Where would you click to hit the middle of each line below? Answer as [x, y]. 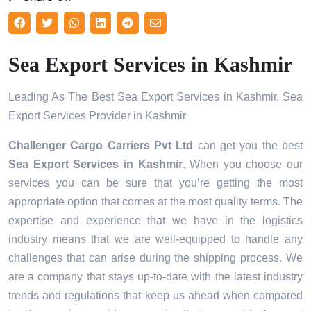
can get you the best [248, 146]
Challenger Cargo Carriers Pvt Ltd [101, 146]
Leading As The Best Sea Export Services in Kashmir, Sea [155, 97]
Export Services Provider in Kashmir [97, 116]
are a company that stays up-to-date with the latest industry [155, 277]
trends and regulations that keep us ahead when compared [155, 296]
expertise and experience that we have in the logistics [155, 221]
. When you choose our [242, 165]
